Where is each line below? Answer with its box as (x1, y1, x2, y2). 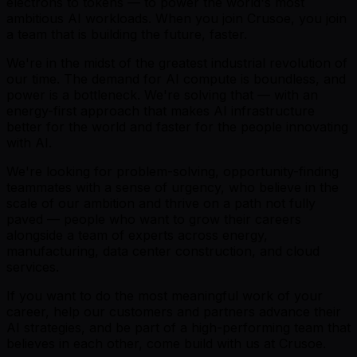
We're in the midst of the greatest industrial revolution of (6, 54, 347, 71)
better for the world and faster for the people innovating (6, 118, 348, 135)
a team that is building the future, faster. (6, 25, 247, 42)
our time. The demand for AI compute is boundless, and (6, 70, 346, 87)
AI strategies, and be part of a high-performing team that (6, 319, 351, 335)
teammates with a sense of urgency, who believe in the (6, 178, 339, 195)
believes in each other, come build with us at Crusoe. (6, 335, 326, 351)
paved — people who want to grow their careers (6, 210, 301, 227)
